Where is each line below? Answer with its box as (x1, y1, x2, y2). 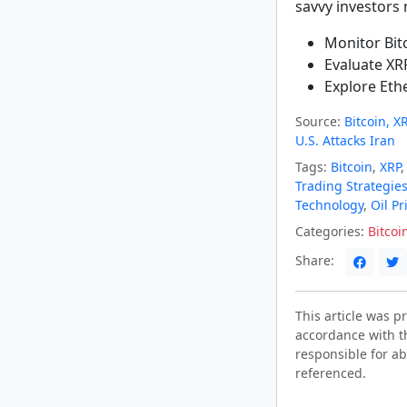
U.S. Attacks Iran (295, 132, 395, 149)
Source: (295, 113, 341, 130)
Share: (295, 252, 338, 270)
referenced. (295, 364, 366, 382)
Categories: (295, 223, 364, 240)
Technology (295, 196, 363, 213)
